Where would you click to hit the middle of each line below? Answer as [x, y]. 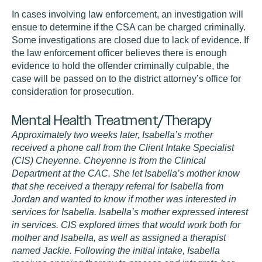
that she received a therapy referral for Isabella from [118, 186]
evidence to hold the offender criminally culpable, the [120, 66]
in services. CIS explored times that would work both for [126, 225]
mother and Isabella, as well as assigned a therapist [119, 238]
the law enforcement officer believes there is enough [119, 53]
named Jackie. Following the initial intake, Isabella [116, 251]
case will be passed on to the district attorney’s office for [126, 79]
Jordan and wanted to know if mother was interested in [124, 199]
